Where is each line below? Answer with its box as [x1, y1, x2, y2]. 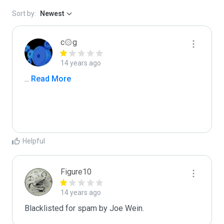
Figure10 [60, 167, 91, 176]
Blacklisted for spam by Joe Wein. [24, 203, 144, 213]
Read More [29, 74, 71, 83]
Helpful [22, 137, 45, 145]
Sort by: [12, 9, 36, 17]
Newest [40, 9, 64, 17]
